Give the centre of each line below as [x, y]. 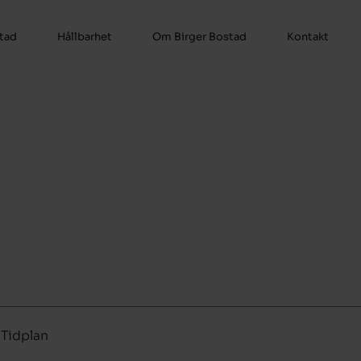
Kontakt [308, 36]
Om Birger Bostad [199, 36]
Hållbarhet [85, 36]
